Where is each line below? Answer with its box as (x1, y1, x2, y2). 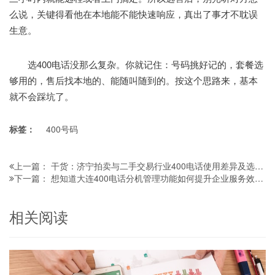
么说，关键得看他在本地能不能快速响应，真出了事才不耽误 (9, 7, 258, 20)
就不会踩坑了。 (9, 89, 74, 103)
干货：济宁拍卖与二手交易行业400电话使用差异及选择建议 (51, 159, 255, 172)
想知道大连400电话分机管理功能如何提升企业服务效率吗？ (51, 171, 255, 184)
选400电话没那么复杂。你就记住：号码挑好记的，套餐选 (9, 57, 263, 71)
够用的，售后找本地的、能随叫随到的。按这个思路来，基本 (9, 73, 258, 87)
